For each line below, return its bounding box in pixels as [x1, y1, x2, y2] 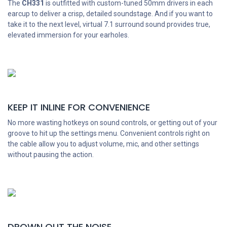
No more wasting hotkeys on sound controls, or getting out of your [8, 119, 217, 127]
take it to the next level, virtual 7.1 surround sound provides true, [8, 20, 210, 29]
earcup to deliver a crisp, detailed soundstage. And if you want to [8, 10, 213, 18]
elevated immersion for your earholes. [8, 31, 129, 40]
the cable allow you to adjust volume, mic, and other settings [8, 140, 199, 148]
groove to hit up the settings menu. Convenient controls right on [8, 129, 210, 138]
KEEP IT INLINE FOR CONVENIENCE [8, 101, 150, 114]
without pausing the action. [8, 150, 94, 159]
